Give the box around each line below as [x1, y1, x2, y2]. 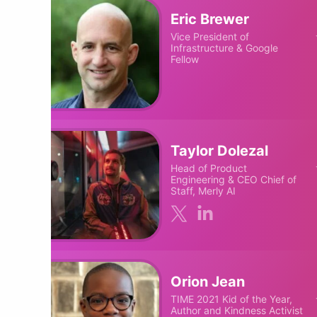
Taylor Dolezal [171, 142, 269, 159]
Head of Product [171, 161, 248, 174]
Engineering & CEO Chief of [171, 173, 297, 185]
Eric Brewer [171, 11, 250, 28]
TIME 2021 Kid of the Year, [171, 293, 293, 305]
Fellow [171, 53, 200, 66]
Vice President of [171, 30, 250, 43]
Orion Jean [171, 273, 246, 290]
